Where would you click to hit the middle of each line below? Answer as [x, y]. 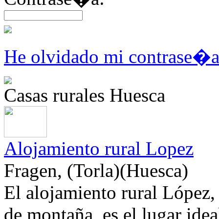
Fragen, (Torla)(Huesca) [96, 171]
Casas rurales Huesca [85, 95]
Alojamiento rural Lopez [99, 149]
